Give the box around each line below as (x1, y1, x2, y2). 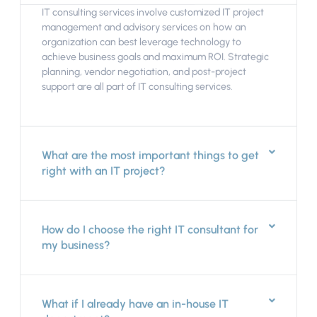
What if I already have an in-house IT (42, 296, 229, 311)
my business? (42, 238, 111, 252)
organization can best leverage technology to (42, 35, 242, 48)
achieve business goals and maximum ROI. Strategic (42, 50, 270, 63)
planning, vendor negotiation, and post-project (42, 65, 247, 78)
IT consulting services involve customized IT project (42, 6, 265, 18)
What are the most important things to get (42, 148, 260, 162)
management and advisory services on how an (42, 21, 247, 33)
